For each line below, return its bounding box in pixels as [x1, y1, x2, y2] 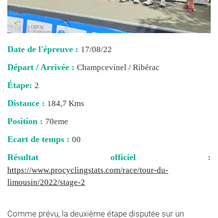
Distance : [7, 98, 47, 108]
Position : [7, 116, 45, 126]
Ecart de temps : [7, 134, 72, 144]
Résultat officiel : [7, 152, 211, 162]
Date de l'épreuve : [7, 44, 81, 54]
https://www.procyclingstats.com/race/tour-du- [7, 165, 168, 175]
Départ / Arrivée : [7, 62, 77, 72]
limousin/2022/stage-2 [7, 177, 85, 187]
